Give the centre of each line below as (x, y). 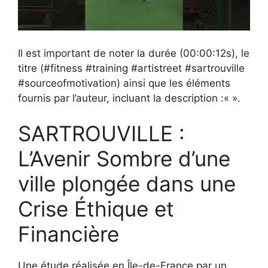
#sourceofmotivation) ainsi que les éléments (124, 83)
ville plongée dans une (127, 184)
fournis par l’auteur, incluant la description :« (124, 98)
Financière (68, 234)
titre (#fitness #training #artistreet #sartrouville (131, 68)
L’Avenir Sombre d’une (124, 159)
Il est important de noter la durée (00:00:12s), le (134, 53)
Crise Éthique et (96, 209)
